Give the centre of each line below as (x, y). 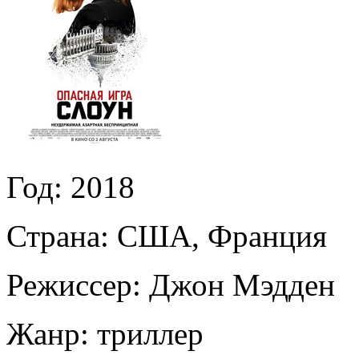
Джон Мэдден (242, 284)
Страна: (58, 236)
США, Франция (218, 236)
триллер (150, 333)
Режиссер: (74, 284)
